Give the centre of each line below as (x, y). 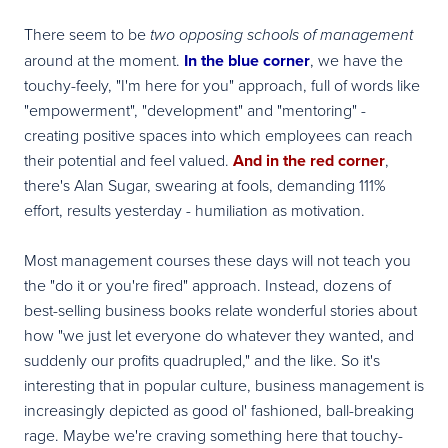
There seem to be (87, 33)
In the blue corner (247, 60)
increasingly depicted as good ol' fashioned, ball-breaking (219, 409)
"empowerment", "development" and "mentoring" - (195, 109)
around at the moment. (104, 59)
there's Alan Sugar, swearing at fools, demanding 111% (205, 184)
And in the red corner (309, 160)
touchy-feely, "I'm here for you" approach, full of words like (222, 84)
